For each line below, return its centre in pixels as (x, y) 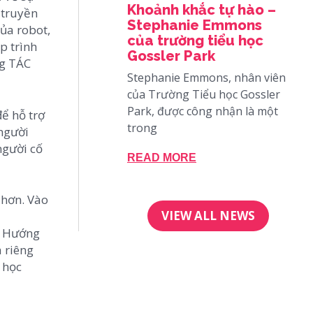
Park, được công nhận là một (203, 111)
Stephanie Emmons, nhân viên (206, 77)
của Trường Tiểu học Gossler (204, 94)
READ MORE (162, 157)
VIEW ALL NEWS (208, 215)
